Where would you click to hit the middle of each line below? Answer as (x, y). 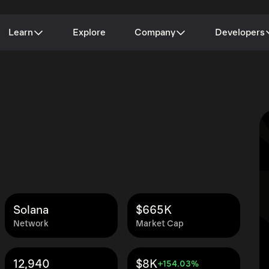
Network (31, 224)
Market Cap (160, 224)
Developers (240, 32)
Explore (89, 32)
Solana (31, 210)
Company (155, 32)
